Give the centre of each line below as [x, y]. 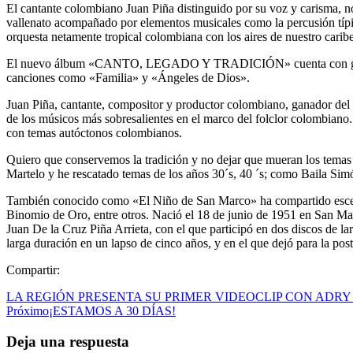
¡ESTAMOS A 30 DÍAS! [112, 310]
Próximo [28, 310]
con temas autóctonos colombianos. [94, 132]
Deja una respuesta [68, 341]
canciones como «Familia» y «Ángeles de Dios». [128, 77]
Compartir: [33, 269]
